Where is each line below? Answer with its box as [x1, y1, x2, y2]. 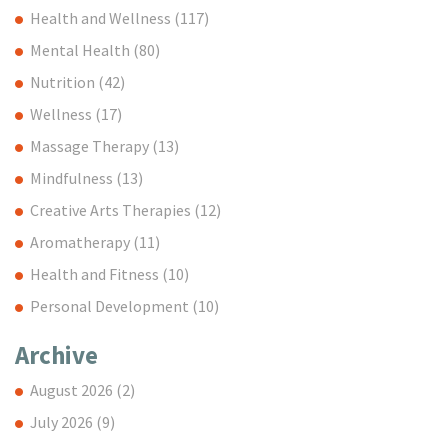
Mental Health [30, 39, 133, 60]
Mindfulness [30, 167, 116, 188]
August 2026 [30, 379, 116, 400]
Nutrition [30, 71, 98, 92]
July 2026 [30, 411, 96, 432]
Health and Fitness [30, 263, 162, 284]
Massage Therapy [30, 135, 152, 156]
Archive [15, 338, 98, 371]
